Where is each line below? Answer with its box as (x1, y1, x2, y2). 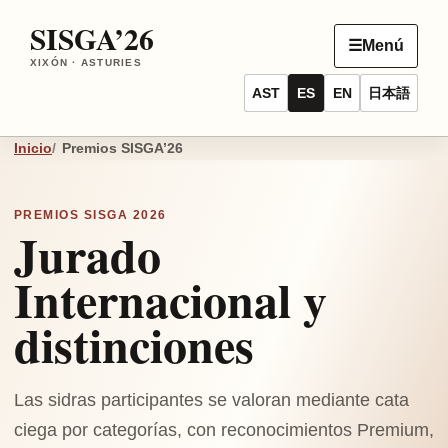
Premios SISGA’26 (61, 140, 183, 156)
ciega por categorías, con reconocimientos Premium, (14, 420, 434, 440)
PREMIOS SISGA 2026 (14, 208, 167, 222)
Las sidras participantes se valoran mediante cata (14, 390, 409, 410)
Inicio (14, 140, 52, 156)
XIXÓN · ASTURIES (30, 56, 142, 68)
